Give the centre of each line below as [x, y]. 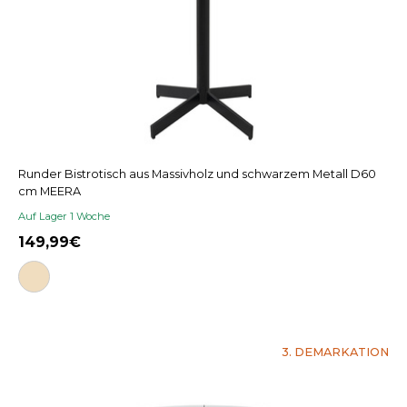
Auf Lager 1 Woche [64, 217]
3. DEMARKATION [335, 352]
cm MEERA [50, 192]
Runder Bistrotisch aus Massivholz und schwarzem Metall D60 [197, 174]
